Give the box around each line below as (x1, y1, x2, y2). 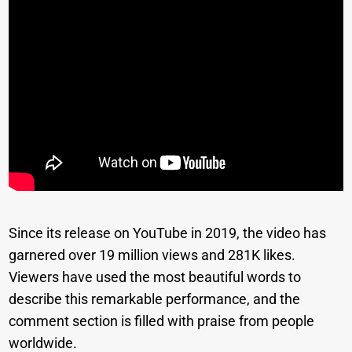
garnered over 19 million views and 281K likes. (9, 247, 296, 264)
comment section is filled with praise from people (9, 313, 315, 330)
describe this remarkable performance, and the (9, 291, 301, 308)
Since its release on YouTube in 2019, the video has (9, 225, 327, 242)
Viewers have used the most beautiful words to (9, 269, 302, 286)
